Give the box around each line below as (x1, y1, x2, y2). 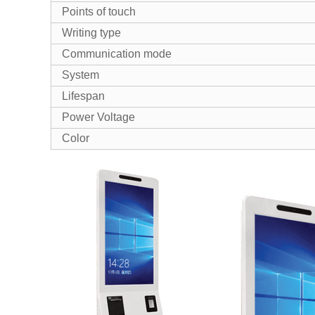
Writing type (62, 27, 121, 39)
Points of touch (62, 6, 136, 18)
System (62, 69, 99, 81)
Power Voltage (62, 111, 135, 123)
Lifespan (62, 90, 105, 102)
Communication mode (62, 48, 172, 60)
